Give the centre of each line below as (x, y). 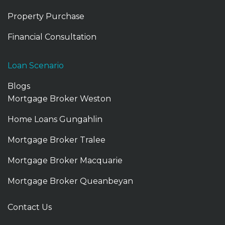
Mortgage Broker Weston (59, 98)
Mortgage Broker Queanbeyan (70, 181)
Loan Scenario (36, 65)
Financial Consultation (52, 37)
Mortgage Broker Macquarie (65, 160)
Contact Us (30, 207)
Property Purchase (46, 16)
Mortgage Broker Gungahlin (65, 201)
